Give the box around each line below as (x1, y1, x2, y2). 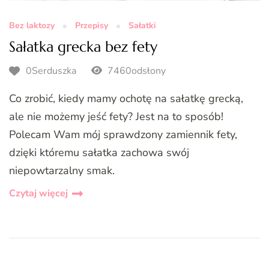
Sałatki (128, 20, 156, 32)
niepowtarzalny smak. (9, 163, 115, 178)
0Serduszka (26, 64, 76, 78)
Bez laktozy (9, 20, 55, 32)
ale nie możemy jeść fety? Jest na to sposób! (9, 109, 223, 124)
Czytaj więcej (9, 186, 68, 200)
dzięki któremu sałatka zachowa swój (9, 145, 189, 160)
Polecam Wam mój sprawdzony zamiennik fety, (9, 127, 237, 142)
